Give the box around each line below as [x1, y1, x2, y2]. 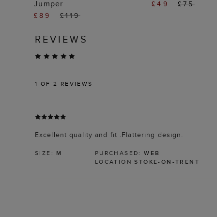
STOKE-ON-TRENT [134, 157, 200, 166]
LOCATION [94, 157, 135, 166]
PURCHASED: [94, 149, 144, 157]
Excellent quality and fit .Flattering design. [35, 130, 184, 140]
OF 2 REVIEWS [38, 79, 93, 88]
